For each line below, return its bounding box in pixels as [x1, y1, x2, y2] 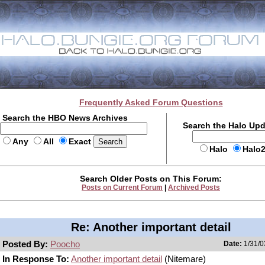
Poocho [50, 239, 80, 249]
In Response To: [2, 254, 69, 264]
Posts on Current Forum [82, 183, 163, 192]
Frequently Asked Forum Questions [79, 98, 223, 107]
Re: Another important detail [70, 221, 231, 234]
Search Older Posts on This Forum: [80, 174, 222, 183]
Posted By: [2, 239, 50, 249]
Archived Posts [168, 183, 220, 192]
